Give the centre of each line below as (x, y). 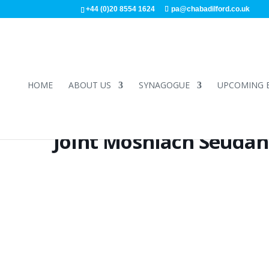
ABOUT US (89, 85)
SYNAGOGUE (164, 85)
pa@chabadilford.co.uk (211, 9)
